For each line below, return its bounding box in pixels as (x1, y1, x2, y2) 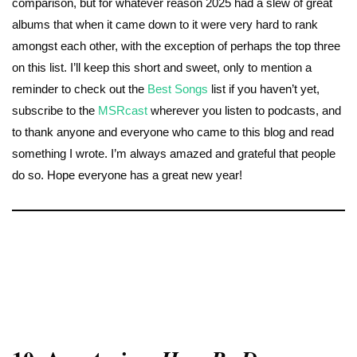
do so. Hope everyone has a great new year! (12, 168, 242, 182)
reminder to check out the (12, 82, 147, 96)
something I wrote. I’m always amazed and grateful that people (12, 147, 335, 161)
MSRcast (98, 104, 147, 118)
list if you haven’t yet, (208, 82, 320, 96)
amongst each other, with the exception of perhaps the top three (12, 39, 340, 53)
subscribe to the (12, 104, 98, 118)
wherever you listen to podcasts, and (147, 104, 341, 118)
